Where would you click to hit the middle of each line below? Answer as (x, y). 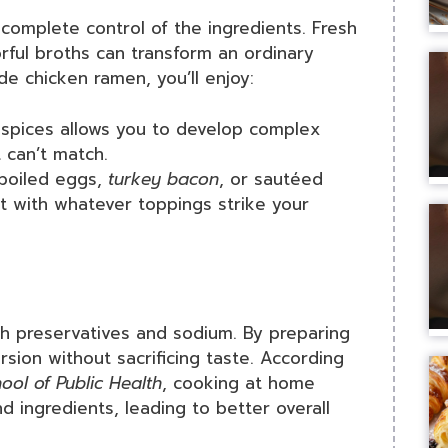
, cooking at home (238, 383)
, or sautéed (271, 178)
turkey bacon (163, 178)
